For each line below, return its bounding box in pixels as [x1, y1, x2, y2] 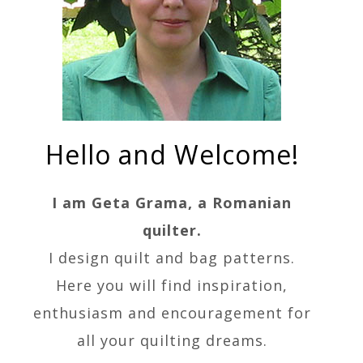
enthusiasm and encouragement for [32, 303, 311, 323]
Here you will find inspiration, [56, 275, 288, 296]
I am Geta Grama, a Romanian [52, 193, 292, 213]
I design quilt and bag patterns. [49, 248, 295, 268]
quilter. [142, 220, 202, 241]
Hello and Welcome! [45, 137, 299, 173]
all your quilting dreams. [76, 331, 267, 351]
